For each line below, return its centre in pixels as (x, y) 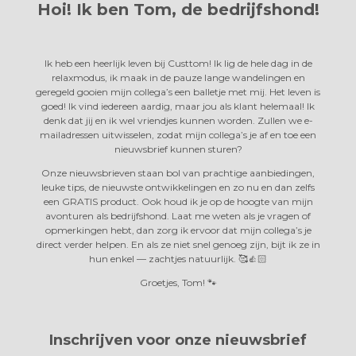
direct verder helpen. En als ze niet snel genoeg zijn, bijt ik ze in (178, 244)
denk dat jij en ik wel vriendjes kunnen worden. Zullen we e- (178, 120)
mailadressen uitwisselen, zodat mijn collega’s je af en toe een (178, 134)
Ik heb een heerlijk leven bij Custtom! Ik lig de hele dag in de (178, 63)
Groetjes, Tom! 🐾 (178, 282)
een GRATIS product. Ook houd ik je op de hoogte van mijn (178, 201)
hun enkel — (119, 258)
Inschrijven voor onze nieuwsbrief (178, 340)
